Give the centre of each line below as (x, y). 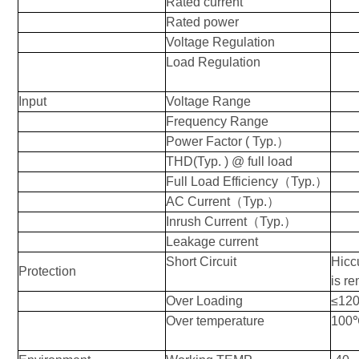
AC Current (198, 202)
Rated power (202, 22)
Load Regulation (213, 62)
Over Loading (204, 301)
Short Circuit (201, 262)
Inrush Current (206, 222)
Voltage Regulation (220, 42)
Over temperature (215, 321)
